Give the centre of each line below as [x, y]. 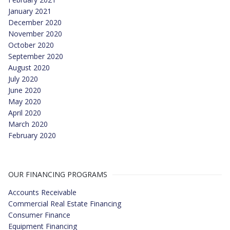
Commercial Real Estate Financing [65, 204]
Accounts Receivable [42, 192]
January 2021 [30, 11]
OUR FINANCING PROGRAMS [58, 174]
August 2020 [29, 68]
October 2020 [31, 45]
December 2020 [35, 22]
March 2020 [28, 124]
